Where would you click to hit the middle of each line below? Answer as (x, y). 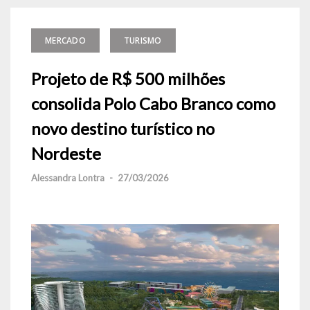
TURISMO (143, 40)
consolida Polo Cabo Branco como (153, 103)
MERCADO (65, 40)
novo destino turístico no (123, 128)
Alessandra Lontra (68, 178)
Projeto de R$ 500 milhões (128, 79)
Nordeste (66, 153)
